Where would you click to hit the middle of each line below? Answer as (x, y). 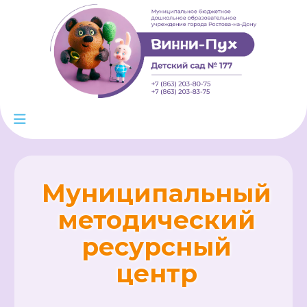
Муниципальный (156, 193)
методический (156, 220)
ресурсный (156, 247)
